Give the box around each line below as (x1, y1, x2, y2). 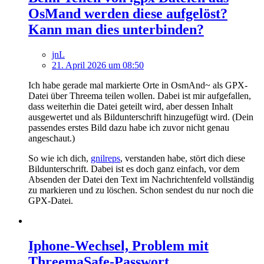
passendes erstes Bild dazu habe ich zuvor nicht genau (28, 122, 229, 133)
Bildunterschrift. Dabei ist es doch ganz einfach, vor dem (28, 163, 239, 174)
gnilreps (91, 153, 120, 163)
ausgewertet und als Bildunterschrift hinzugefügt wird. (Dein (28, 111, 253, 122)
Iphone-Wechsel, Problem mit (28, 237, 209, 253)
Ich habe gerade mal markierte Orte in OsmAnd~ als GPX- (28, 80, 247, 90)
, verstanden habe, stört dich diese (120, 153, 245, 163)
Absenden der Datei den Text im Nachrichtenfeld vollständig (28, 174, 254, 184)
